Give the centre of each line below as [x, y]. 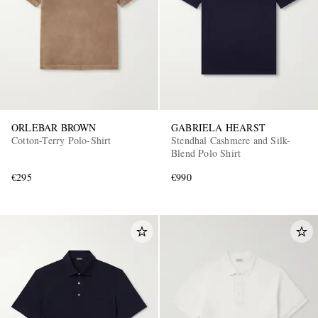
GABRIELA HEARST [218, 127]
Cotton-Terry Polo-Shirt [62, 140]
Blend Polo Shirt [206, 153]
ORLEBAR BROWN [54, 127]
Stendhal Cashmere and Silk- [231, 140]
